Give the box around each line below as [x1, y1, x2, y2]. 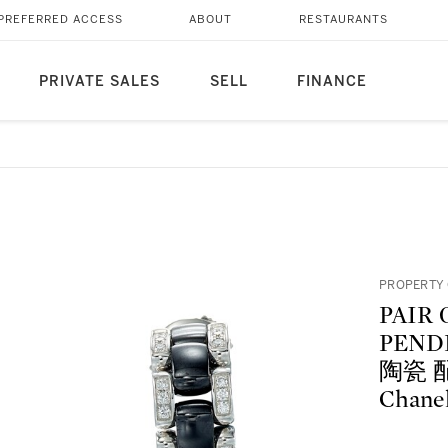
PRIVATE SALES [38, 73, 160, 90]
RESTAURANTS [298, 13, 388, 26]
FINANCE [296, 73, 367, 90]
